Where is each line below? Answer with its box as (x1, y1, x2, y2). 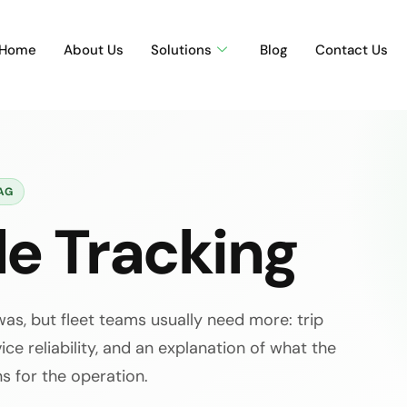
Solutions (151, 41, 212, 59)
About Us (64, 41, 124, 59)
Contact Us (315, 41, 388, 59)
